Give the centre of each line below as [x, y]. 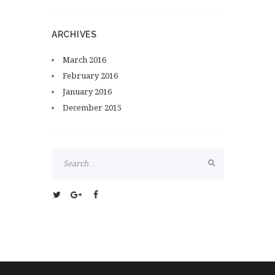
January [79, 91]
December [83, 107]
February [82, 76]
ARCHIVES [74, 35]
